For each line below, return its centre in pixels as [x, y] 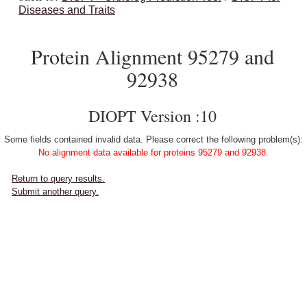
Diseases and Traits [67, 10]
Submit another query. [55, 192]
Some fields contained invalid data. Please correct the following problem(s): [153, 139]
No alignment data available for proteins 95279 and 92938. [153, 152]
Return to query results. [58, 179]
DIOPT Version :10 [152, 116]
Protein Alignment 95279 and [152, 56]
